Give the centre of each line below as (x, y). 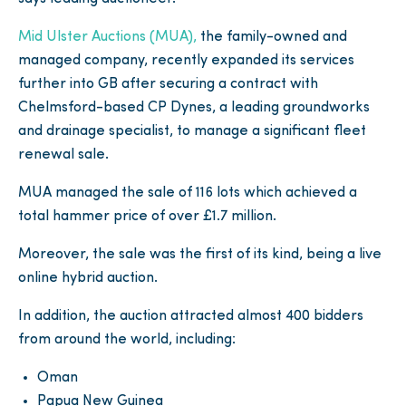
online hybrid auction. (88, 279)
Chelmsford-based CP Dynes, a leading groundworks (194, 108)
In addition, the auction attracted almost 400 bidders (191, 317)
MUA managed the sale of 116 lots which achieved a (188, 193)
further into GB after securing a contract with (168, 85)
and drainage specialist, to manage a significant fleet (192, 132)
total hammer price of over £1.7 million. (147, 217)
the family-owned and (272, 38)
